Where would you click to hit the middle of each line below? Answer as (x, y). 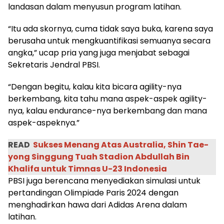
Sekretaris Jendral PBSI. (54, 65)
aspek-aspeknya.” (44, 123)
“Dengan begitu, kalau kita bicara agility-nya (95, 87)
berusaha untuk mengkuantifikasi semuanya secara (109, 41)
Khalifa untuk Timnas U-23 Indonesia (87, 169)
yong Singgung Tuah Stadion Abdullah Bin (99, 157)
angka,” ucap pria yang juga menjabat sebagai (99, 53)
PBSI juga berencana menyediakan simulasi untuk (104, 181)
